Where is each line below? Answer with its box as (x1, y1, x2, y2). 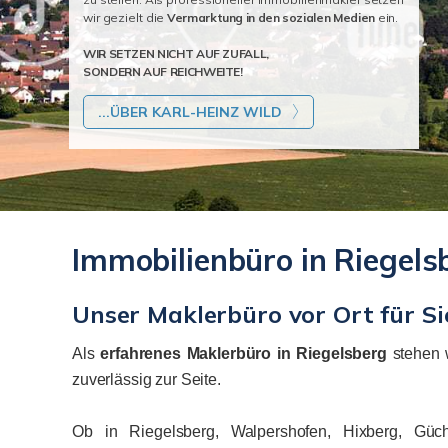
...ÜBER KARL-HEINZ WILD (98, 103, 282, 121)
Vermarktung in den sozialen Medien (164, 10, 375, 25)
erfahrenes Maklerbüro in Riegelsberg (100, 345, 387, 362)
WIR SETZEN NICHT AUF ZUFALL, (83, 46, 269, 61)
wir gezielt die (83, 10, 165, 25)
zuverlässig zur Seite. (72, 371, 221, 388)
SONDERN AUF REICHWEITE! (83, 64, 243, 79)
